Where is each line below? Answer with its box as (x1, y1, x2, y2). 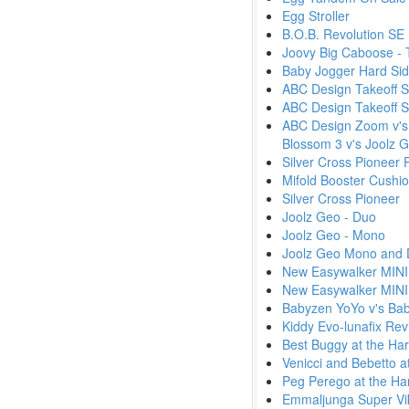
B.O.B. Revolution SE (282, 25, 404, 43)
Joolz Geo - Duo (282, 207, 376, 225)
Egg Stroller (282, 6, 350, 25)
